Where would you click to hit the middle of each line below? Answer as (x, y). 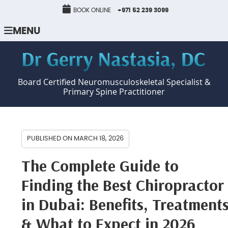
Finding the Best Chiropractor (123, 185)
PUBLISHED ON (51, 139)
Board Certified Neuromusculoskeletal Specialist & (114, 82)
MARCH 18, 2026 (99, 139)
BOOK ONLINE (92, 10)
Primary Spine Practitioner (114, 92)
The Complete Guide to (100, 166)
